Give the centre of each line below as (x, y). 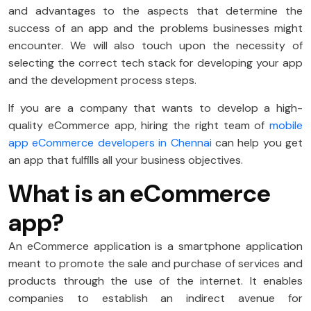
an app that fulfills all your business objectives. (126, 160)
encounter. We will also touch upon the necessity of (155, 46)
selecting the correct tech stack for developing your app (155, 63)
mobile (284, 126)
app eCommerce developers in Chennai (112, 143)
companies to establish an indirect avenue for (155, 299)
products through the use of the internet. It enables (155, 281)
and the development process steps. (102, 81)
